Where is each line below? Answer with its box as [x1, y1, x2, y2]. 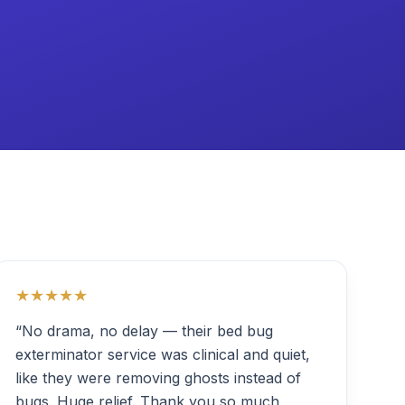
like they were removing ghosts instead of [15, 369, 301, 387]
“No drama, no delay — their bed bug [15, 322, 273, 340]
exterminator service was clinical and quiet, [15, 345, 310, 363]
